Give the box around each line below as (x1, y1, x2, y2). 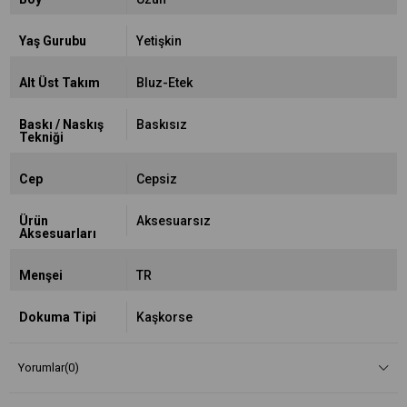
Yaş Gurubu (19, 34, 86, 48)
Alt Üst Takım (19, 75, 100, 90)
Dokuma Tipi (19, 310, 96, 324)
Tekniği (19, 130, 64, 144)
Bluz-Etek (135, 75, 193, 90)
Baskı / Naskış (19, 117, 104, 132)
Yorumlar (18, 361, 65, 374)
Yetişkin (135, 34, 182, 48)
